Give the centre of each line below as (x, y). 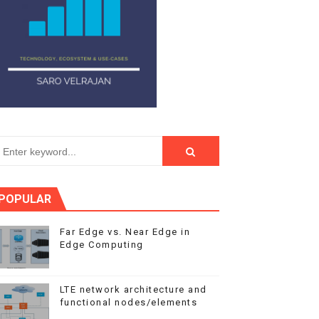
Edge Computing (101, 245)
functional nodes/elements (129, 302)
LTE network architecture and (133, 289)
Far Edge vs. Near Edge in (125, 232)
